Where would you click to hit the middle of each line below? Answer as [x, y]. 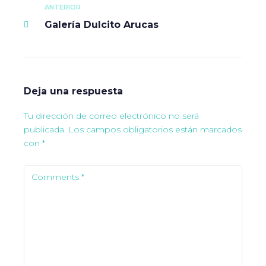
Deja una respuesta [73, 91]
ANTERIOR [63, 7]
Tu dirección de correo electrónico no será [111, 115]
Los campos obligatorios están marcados [155, 129]
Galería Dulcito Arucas [102, 24]
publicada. [45, 129]
